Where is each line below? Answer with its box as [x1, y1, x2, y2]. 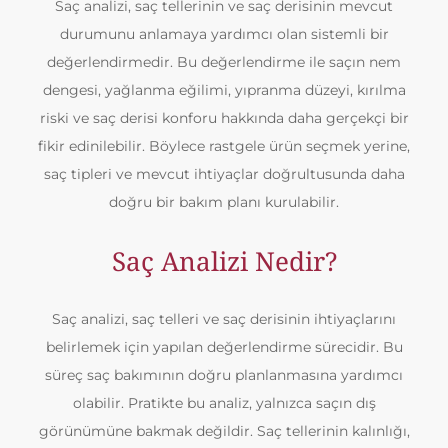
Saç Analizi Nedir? [111, 243, 337, 279]
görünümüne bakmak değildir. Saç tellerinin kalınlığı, [38, 422, 410, 440]
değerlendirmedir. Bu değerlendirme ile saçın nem [47, 53, 401, 71]
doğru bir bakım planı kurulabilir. [109, 193, 339, 211]
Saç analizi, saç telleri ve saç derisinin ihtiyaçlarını [52, 310, 396, 328]
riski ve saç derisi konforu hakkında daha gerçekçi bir [39, 109, 409, 127]
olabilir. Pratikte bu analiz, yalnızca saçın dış [72, 394, 376, 412]
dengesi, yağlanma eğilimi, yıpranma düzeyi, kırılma [42, 81, 406, 99]
